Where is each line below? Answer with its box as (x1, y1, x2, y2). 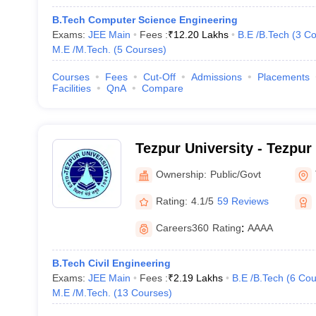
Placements (257, 71, 310, 83)
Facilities (51, 83, 91, 94)
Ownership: (155, 168, 207, 180)
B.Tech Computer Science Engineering (51, 14, 238, 25)
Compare (141, 83, 183, 94)
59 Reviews (217, 195, 269, 207)
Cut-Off (142, 71, 176, 83)
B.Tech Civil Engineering (51, 257, 171, 269)
